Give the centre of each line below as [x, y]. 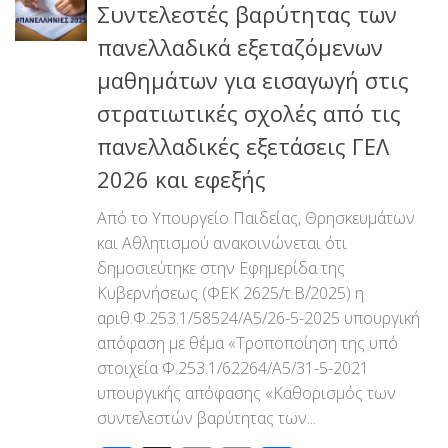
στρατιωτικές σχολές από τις [249, 112]
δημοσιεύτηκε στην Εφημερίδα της [221, 267]
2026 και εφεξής [181, 178]
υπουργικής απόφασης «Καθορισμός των [246, 392]
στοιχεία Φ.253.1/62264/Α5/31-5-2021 [233, 367]
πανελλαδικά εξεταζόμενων [240, 46]
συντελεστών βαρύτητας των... [206, 417]
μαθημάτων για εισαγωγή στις [253, 79]
